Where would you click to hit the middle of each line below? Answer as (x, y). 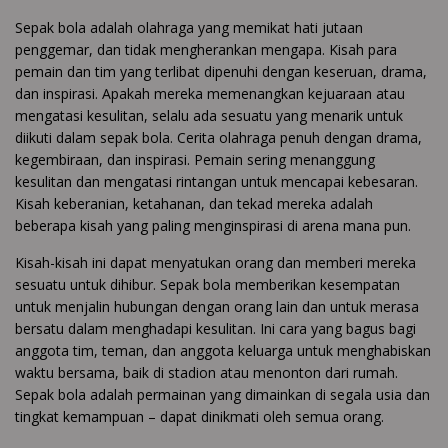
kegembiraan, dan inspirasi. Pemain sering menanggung (195, 160)
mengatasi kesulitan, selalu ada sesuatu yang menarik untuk (209, 116)
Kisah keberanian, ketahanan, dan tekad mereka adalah (194, 204)
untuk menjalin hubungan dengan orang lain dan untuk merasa (217, 307)
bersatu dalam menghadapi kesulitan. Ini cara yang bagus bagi (215, 329)
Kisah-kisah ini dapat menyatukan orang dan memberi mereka (215, 263)
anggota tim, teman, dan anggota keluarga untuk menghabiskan (223, 351)
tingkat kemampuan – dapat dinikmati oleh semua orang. (199, 417)
